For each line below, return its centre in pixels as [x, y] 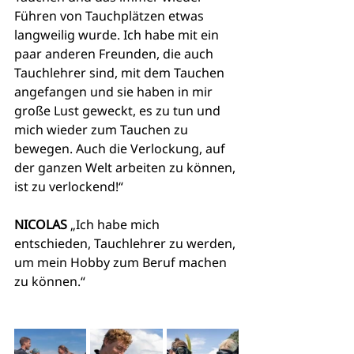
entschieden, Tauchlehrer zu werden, [126, 244]
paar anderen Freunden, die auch [115, 54]
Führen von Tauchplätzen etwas [111, 16]
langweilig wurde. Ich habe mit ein [118, 35]
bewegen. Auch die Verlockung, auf [121, 149]
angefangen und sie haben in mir [115, 92]
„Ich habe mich [115, 225]
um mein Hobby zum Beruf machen [122, 263]
